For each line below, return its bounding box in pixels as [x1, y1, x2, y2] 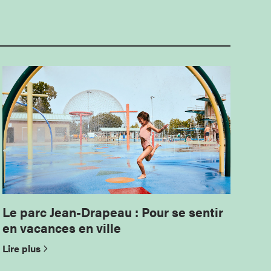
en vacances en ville [2, 218, 122, 237]
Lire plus [2, 241, 41, 255]
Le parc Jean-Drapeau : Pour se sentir [2, 202, 224, 221]
